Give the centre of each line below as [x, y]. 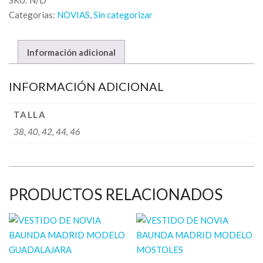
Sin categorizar [123, 15]
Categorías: [33, 15]
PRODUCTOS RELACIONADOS [116, 195]
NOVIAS [73, 15]
